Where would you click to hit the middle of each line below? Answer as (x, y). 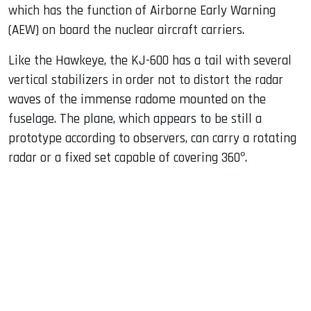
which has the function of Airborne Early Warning (142, 10)
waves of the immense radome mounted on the (137, 99)
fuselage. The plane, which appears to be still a (135, 119)
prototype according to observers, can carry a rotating (152, 138)
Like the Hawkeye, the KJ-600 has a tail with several (150, 60)
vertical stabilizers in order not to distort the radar (146, 80)
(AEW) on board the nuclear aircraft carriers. (126, 30)
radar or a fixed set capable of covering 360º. (128, 158)
